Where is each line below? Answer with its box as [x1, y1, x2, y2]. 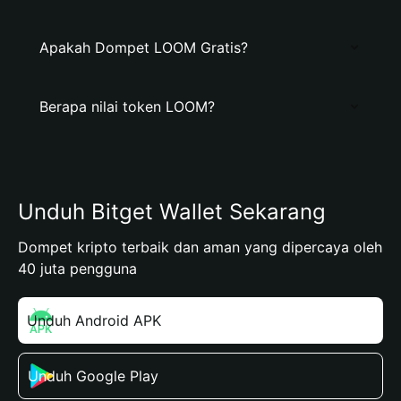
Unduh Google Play [28, 367, 158, 385]
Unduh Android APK [27, 311, 161, 329]
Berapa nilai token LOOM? [39, 98, 215, 115]
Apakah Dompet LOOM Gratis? [39, 38, 248, 56]
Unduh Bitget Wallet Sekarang [18, 199, 326, 225]
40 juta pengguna [18, 260, 137, 277]
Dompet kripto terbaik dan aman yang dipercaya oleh [18, 238, 382, 256]
